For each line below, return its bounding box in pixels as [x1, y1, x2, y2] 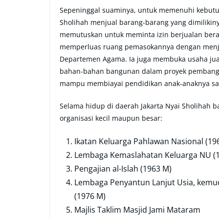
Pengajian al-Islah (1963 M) [74, 163, 172, 175]
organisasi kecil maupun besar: [60, 113, 162, 123]
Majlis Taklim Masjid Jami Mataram [74, 204, 200, 216]
